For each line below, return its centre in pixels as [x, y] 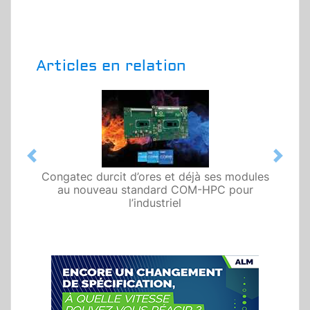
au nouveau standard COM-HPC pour [155, 190]
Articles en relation [111, 66]
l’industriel [155, 203]
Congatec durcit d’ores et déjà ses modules [155, 177]
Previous [53, 163]
